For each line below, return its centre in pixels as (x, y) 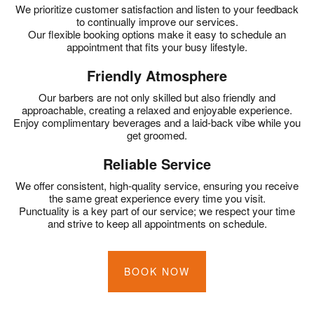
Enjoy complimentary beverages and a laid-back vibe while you (157, 122)
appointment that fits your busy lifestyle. (157, 46)
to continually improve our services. (157, 21)
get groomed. (157, 135)
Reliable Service (157, 163)
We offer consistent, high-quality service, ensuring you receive (157, 185)
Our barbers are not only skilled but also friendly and (157, 97)
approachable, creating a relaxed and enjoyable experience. (157, 109)
